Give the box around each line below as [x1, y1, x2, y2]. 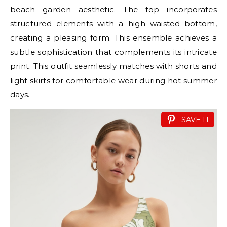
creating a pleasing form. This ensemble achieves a [10, 32, 217, 43]
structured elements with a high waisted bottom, [10, 18, 217, 28]
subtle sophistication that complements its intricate [10, 47, 217, 57]
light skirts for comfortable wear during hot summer [10, 75, 217, 85]
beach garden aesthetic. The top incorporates [10, 4, 217, 14]
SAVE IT [181, 115, 209, 124]
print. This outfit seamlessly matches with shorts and [10, 61, 217, 71]
